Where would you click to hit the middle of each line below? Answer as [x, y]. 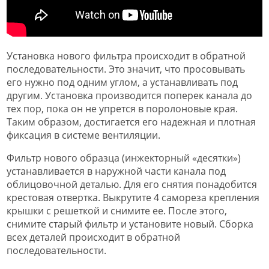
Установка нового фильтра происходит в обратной [126, 56]
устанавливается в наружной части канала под [116, 171]
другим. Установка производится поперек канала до [129, 95]
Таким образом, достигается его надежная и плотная [131, 122]
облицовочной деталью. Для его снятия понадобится [132, 184]
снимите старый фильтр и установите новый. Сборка [130, 224]
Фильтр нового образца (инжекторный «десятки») [124, 158]
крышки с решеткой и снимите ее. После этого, [117, 210]
